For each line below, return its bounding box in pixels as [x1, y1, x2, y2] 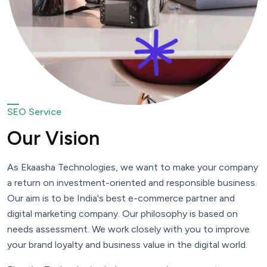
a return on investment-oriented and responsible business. [7, 177, 257, 189]
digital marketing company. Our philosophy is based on [7, 208, 238, 220]
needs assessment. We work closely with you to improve [7, 223, 250, 235]
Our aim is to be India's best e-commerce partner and [7, 193, 235, 204]
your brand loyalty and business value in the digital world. [7, 239, 247, 251]
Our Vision [7, 127, 100, 150]
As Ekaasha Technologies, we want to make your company [7, 162, 258, 173]
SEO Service [7, 106, 61, 118]
